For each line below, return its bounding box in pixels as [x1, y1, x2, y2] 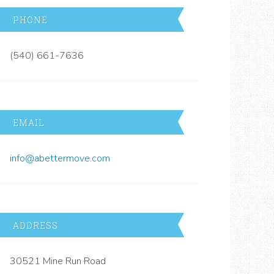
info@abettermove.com [10, 151, 110, 165]
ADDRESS [13, 219, 58, 231]
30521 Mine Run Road [10, 254, 106, 268]
